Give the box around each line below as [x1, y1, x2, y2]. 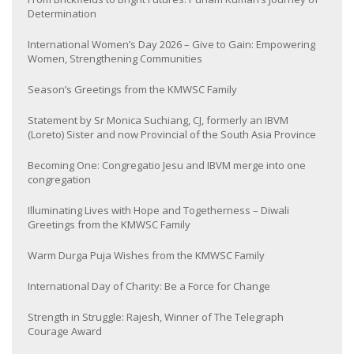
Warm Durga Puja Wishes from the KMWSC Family [28, 248, 265, 262]
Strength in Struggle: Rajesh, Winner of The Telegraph [28, 310, 284, 324]
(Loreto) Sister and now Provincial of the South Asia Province [28, 127, 316, 141]
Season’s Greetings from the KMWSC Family [28, 82, 237, 96]
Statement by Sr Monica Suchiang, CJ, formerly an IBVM [28, 113, 288, 127]
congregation [28, 172, 91, 186]
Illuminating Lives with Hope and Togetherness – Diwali [28, 203, 289, 217]
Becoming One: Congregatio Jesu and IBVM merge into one [28, 158, 306, 172]
